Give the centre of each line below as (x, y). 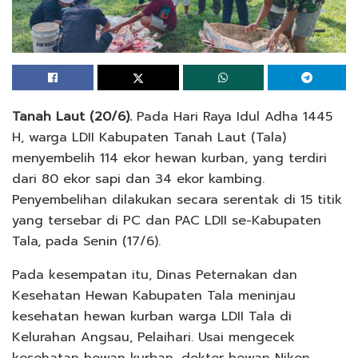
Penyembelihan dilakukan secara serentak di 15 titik (177, 200)
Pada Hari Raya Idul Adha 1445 (232, 117)
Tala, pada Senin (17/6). (86, 242)
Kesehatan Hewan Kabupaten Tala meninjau (154, 296)
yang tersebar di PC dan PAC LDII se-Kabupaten (167, 221)
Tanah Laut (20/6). (72, 117)
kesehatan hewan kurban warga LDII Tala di (152, 317)
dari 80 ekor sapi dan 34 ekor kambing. (138, 179)
